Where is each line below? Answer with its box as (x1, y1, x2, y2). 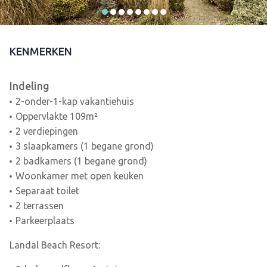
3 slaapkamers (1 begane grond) (15, 141, 154, 152)
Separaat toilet (15, 185, 79, 197)
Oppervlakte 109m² (15, 111, 98, 122)
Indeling (10, 80, 49, 92)
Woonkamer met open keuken (15, 170, 144, 182)
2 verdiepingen (15, 126, 78, 137)
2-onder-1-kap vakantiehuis (15, 96, 134, 107)
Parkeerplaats (15, 215, 74, 226)
